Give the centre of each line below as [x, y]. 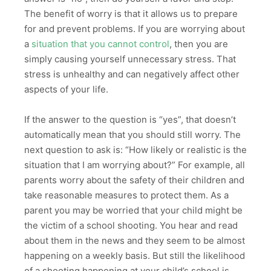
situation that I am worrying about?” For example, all [135, 165]
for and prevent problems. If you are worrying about [135, 28]
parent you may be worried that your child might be [133, 211]
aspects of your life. [66, 89]
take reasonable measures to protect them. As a [126, 195]
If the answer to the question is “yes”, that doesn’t [130, 120]
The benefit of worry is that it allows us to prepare [131, 13]
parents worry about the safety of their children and [134, 180]
